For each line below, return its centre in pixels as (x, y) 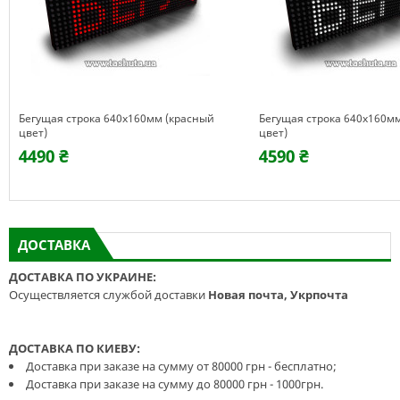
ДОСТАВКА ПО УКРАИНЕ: (83, 277)
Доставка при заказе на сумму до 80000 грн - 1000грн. (175, 384)
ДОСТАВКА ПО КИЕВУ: (75, 348)
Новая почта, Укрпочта (278, 295)
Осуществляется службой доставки (108, 295)
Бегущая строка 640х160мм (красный (117, 118)
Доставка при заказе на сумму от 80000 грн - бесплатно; (181, 366)
